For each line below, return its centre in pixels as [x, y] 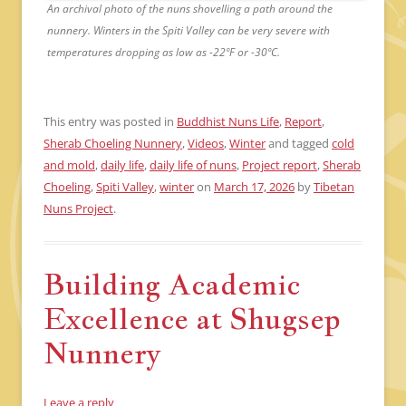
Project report [280, 165]
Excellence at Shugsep [192, 319]
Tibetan [334, 187]
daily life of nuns [193, 165]
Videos [206, 144]
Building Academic [172, 284]
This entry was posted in [110, 122]
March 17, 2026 [254, 187]
